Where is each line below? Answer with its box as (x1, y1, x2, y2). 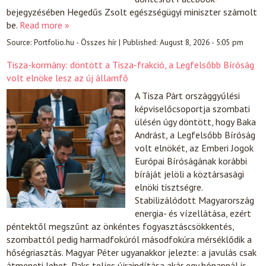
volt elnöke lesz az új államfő (7, 72, 129, 84)
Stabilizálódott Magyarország (135, 194, 255, 207)
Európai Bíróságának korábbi (135, 155, 248, 167)
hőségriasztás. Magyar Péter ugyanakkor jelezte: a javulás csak (7, 246, 257, 259)
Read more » (20, 18, 70, 31)
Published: (123, 36, 160, 47)
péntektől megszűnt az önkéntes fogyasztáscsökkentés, (7, 220, 235, 233)
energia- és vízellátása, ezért (135, 207, 252, 220)
